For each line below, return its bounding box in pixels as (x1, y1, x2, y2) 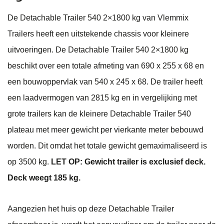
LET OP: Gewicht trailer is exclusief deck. (51, 157, 205, 166)
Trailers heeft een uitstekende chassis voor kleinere (7, 29, 189, 38)
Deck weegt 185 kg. (7, 173, 80, 182)
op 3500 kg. (7, 157, 51, 166)
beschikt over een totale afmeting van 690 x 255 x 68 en (7, 61, 204, 70)
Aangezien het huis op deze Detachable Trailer (7, 204, 174, 213)
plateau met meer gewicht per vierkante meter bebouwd (7, 125, 203, 134)
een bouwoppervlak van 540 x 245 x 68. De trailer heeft (7, 77, 202, 86)
